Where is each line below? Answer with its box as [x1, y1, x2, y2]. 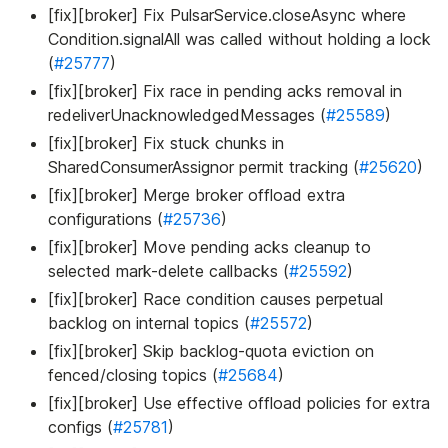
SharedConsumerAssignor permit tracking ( [48, 157, 359, 178]
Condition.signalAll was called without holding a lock [48, 29, 431, 50]
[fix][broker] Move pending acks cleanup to [48, 237, 371, 258]
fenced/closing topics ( [48, 365, 218, 386]
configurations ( [48, 209, 163, 230]
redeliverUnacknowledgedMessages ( [48, 105, 326, 126]
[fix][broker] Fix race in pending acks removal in [48, 81, 402, 102]
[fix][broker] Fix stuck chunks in [48, 133, 284, 154]
